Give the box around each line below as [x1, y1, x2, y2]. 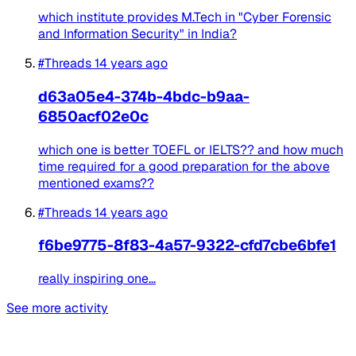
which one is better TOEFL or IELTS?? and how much [38, 141, 343, 158]
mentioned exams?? [38, 174, 154, 192]
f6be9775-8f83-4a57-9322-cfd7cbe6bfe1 [38, 235, 336, 256]
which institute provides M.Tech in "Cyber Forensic [38, 9, 331, 26]
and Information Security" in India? [38, 25, 237, 43]
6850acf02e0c [38, 106, 149, 126]
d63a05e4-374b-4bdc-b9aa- [38, 86, 250, 106]
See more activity [6, 300, 108, 317]
